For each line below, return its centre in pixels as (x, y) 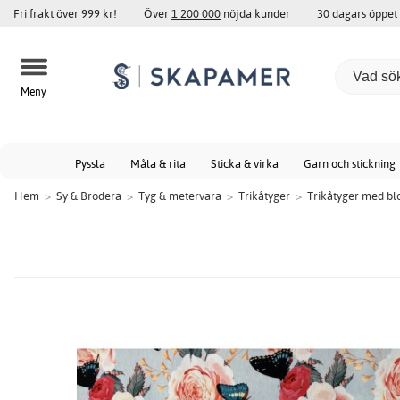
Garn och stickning (350, 163)
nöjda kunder (255, 13)
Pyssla (90, 163)
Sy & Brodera (89, 196)
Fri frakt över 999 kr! (65, 13)
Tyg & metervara (180, 196)
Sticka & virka (245, 163)
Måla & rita (158, 163)
